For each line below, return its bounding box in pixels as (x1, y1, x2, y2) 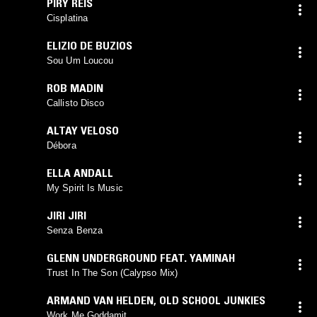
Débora (47, 139, 76, 151)
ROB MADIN (47, 80, 103, 95)
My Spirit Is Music (47, 182, 123, 193)
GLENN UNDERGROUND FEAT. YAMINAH (47, 250, 235, 265)
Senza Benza (47, 224, 103, 236)
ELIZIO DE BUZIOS (47, 38, 132, 52)
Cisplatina (47, 12, 88, 23)
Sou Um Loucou (47, 54, 114, 66)
